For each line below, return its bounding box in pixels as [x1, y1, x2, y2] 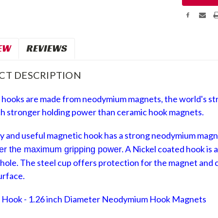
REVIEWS [26, 41, 68, 54]
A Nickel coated [125, 143, 186, 154]
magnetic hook [47, 129, 103, 141]
